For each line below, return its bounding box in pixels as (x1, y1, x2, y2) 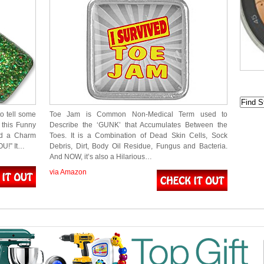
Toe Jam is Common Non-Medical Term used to (49, 110, 227, 118)
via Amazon (49, 168, 87, 176)
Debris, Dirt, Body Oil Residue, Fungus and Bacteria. (49, 142, 227, 150)
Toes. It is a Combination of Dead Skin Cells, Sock (49, 131, 227, 140)
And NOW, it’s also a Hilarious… (49, 153, 152, 161)
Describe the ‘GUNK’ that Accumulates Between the (49, 121, 227, 129)
